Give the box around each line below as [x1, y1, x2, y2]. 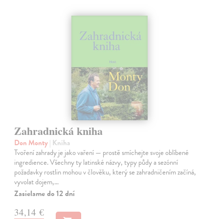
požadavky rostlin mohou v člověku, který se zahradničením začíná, [14, 166, 197, 177]
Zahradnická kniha [14, 122, 103, 139]
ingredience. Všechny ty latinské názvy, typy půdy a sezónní [14, 156, 178, 168]
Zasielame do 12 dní [14, 187, 75, 199]
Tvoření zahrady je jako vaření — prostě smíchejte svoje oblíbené [14, 147, 189, 158]
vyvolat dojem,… [14, 176, 59, 187]
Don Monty [14, 137, 50, 148]
